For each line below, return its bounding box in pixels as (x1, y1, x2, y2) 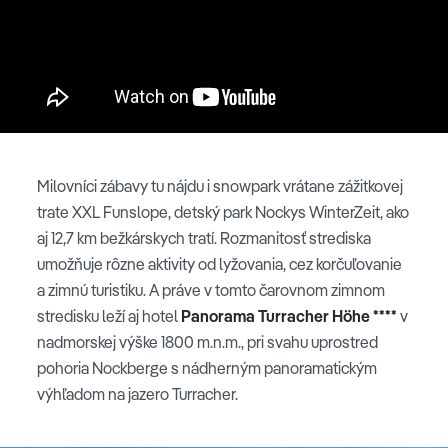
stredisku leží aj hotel (37, 306, 181, 327)
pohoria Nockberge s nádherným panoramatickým (37, 358, 377, 379)
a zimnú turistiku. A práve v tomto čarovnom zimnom (37, 280, 385, 301)
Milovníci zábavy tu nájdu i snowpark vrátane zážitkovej (37, 176, 403, 197)
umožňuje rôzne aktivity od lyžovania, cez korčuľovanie (37, 254, 402, 275)
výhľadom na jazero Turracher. (37, 384, 238, 405)
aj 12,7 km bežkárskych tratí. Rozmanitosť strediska (37, 228, 371, 249)
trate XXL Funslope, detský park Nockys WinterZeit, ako (37, 202, 409, 223)
